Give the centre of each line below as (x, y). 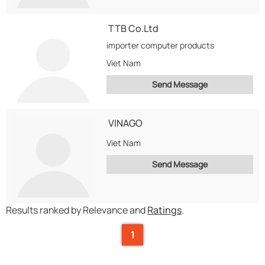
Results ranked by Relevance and (77, 210)
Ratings (164, 210)
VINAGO (125, 123)
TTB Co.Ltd (133, 28)
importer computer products (160, 45)
